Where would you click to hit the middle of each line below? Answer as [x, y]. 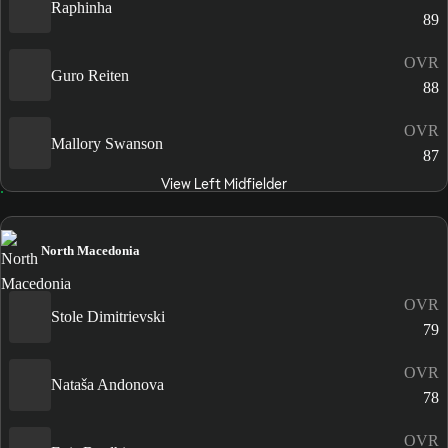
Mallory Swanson [107, 143]
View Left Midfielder [223, 184]
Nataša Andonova [107, 385]
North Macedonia [90, 250]
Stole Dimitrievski [108, 317]
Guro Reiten [90, 75]
